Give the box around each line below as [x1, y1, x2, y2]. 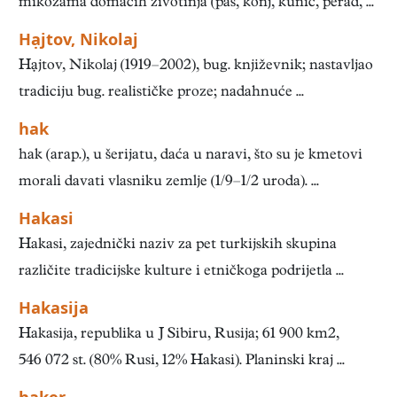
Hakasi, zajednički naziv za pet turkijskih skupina [19, 237, 337, 253]
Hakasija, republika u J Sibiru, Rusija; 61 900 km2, [19, 327, 339, 343]
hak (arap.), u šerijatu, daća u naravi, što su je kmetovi [19, 148, 362, 164]
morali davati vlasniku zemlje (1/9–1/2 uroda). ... [19, 175, 319, 191]
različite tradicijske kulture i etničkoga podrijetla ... [19, 264, 344, 280]
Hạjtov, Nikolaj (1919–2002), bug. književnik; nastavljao [19, 58, 373, 74]
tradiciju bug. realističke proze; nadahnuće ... [19, 85, 304, 101]
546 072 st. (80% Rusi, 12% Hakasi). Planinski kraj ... [19, 354, 345, 370]
